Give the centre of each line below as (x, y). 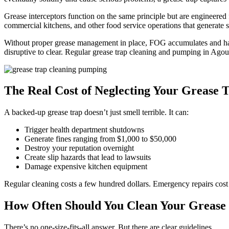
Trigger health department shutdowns (84, 130)
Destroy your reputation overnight (79, 148)
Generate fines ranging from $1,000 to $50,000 (100, 139)
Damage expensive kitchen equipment (86, 167)
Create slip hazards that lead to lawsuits (88, 157)
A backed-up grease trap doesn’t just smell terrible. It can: (96, 112)
